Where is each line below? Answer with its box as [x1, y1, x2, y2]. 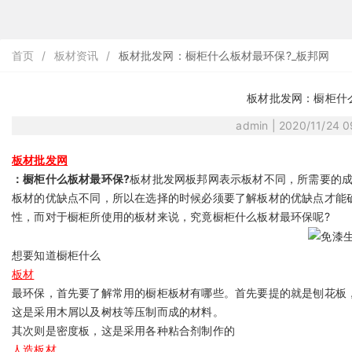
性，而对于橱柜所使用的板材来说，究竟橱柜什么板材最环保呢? [12, 210, 330, 223]
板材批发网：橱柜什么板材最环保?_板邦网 [118, 49, 330, 62]
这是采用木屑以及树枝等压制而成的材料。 [12, 305, 224, 319]
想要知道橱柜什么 [12, 248, 101, 262]
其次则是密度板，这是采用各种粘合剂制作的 [12, 324, 235, 338]
